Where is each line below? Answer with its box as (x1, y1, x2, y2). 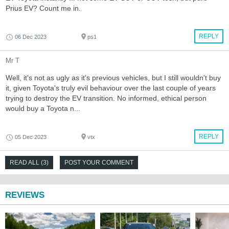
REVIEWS (5, 190, 44, 200)
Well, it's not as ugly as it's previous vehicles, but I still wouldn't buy (6, 73, 221, 82)
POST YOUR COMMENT (64, 158, 133, 166)
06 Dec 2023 (15, 33, 47, 40)
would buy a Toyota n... (6, 104, 80, 112)
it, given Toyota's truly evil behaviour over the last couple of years (6, 83, 216, 92)
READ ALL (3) (10, 158, 49, 166)
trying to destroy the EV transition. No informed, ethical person (6, 94, 207, 102)
